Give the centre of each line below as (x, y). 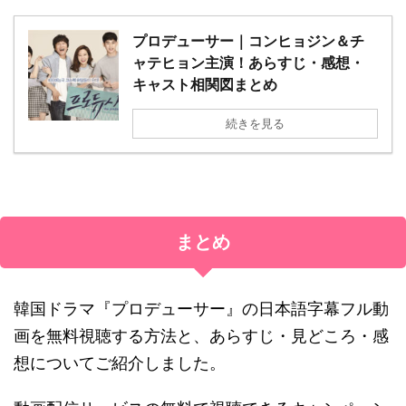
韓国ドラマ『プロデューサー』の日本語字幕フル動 (201, 308)
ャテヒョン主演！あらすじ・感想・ (248, 62)
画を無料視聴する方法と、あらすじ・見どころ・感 (201, 335)
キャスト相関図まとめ (205, 84)
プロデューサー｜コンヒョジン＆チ (248, 40)
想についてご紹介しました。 (120, 362)
